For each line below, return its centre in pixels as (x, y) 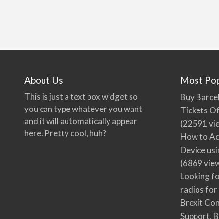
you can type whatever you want (84, 109)
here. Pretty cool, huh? (66, 133)
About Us (44, 80)
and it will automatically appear (81, 121)
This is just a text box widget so (81, 97)
